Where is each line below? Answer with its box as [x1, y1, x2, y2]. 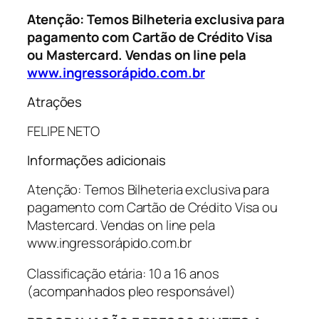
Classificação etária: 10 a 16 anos [27, 264, 219, 283]
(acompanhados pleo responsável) [27, 282, 236, 301]
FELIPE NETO [27, 121, 100, 140]
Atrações [27, 93, 83, 112]
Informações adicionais [27, 151, 166, 170]
